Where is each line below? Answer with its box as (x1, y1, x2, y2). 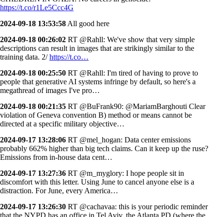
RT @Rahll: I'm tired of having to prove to (66, 68, 198, 77)
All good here (66, 19, 109, 28)
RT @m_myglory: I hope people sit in (66, 169, 184, 177)
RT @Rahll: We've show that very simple (66, 35, 195, 44)
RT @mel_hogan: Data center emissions (66, 135, 191, 144)
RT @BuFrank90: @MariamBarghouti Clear (66, 102, 205, 110)
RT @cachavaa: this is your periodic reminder (66, 202, 208, 211)
